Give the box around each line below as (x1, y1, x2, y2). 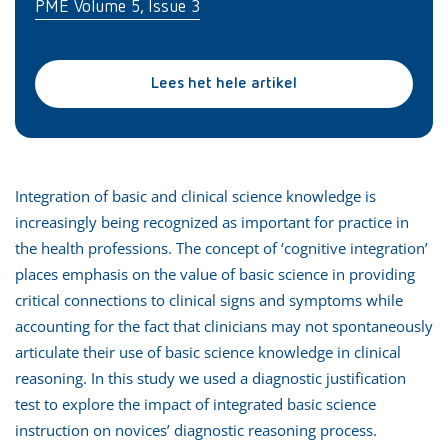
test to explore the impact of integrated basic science (15, 393, 376, 414)
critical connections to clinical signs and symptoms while (15, 289, 403, 310)
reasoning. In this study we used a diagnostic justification (15, 367, 406, 388)
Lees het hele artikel (151, 75, 297, 92)
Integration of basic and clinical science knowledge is (15, 185, 376, 206)
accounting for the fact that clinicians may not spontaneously (15, 315, 433, 336)
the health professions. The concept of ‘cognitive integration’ (15, 237, 428, 258)
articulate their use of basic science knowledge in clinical (15, 341, 401, 362)
